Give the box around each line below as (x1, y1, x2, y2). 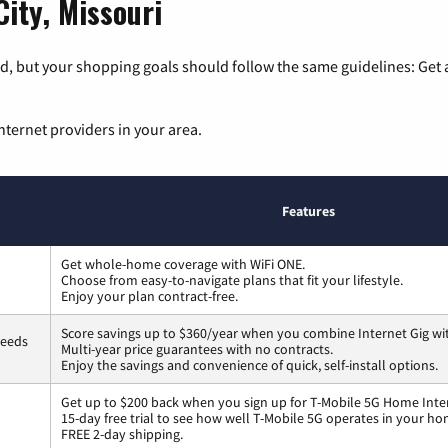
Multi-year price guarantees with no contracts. (61, 339, 333, 358)
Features (282, 201, 335, 220)
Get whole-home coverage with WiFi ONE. (61, 254, 305, 273)
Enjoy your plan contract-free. (61, 286, 238, 305)
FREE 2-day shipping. (61, 424, 183, 443)
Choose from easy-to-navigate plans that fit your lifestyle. (61, 270, 403, 289)
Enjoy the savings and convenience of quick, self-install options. (61, 355, 438, 374)
